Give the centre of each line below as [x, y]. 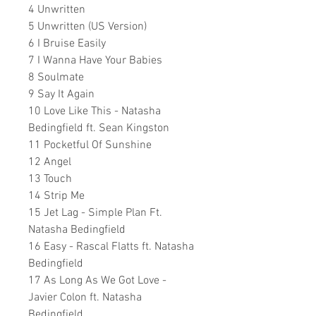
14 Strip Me [56, 196]
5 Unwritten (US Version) [87, 27]
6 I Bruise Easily [67, 44]
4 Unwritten [57, 10]
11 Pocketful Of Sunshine [90, 145]
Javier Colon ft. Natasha [85, 298]
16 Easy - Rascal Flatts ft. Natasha [111, 247]
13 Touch [50, 179]
